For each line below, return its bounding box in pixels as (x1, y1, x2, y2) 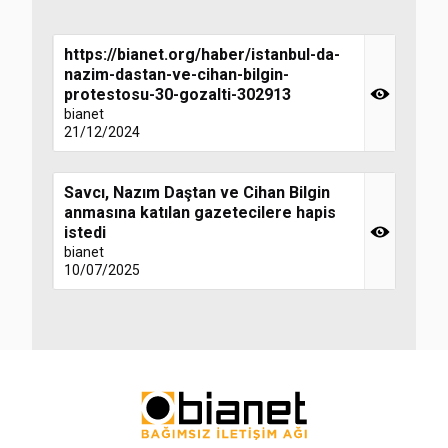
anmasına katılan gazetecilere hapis (64, 203, 336, 222)
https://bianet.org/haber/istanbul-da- (64, 45, 340, 64)
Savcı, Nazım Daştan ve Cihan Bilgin (64, 183, 330, 202)
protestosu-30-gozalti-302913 (64, 85, 291, 104)
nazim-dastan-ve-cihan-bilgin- (64, 65, 289, 84)
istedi (64, 223, 106, 242)
